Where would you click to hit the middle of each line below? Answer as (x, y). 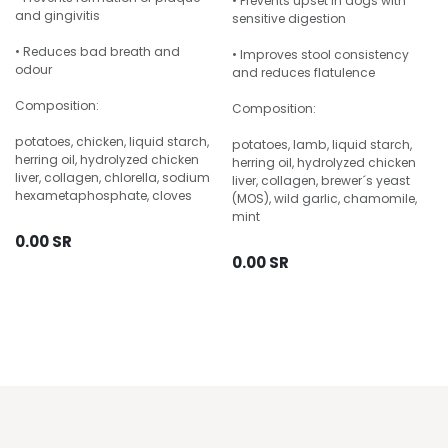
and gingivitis (57, 15)
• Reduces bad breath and (97, 51)
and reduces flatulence (303, 72)
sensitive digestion (288, 18)
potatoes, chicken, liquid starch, (112, 141)
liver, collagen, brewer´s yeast (320, 180)
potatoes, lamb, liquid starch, (321, 144)
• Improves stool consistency (320, 54)
